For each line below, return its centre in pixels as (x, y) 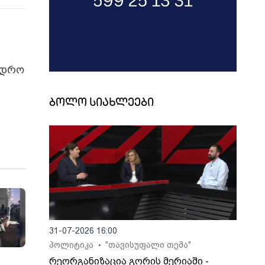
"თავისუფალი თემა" (148, 245)
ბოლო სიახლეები (102, 104)
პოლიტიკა (73, 245)
